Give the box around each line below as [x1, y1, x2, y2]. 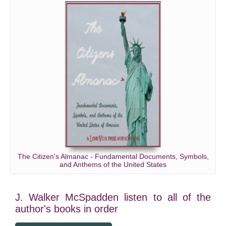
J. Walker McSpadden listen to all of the [15, 192, 211, 203]
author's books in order [15, 203, 118, 214]
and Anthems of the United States [60, 160, 166, 168]
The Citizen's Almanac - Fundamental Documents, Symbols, [17, 152, 209, 160]
